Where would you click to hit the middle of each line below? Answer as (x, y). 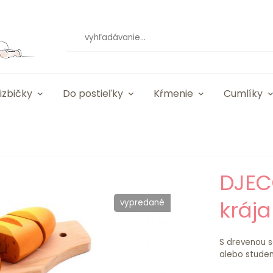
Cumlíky (243, 94)
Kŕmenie (173, 94)
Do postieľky (93, 94)
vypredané (142, 203)
